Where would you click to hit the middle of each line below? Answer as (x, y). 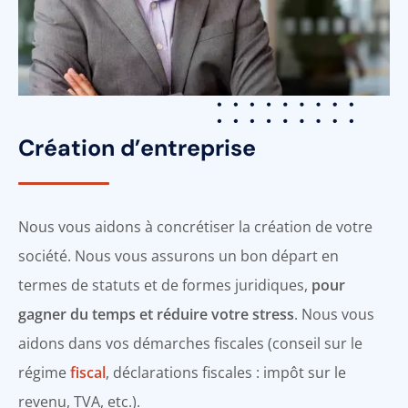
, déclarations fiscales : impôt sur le (226, 372)
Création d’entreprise (137, 148)
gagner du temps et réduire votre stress (156, 314)
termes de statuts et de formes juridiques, (165, 285)
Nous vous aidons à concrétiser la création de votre (195, 226)
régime (44, 372)
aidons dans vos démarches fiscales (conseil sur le (190, 343)
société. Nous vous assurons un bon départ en (178, 255)
